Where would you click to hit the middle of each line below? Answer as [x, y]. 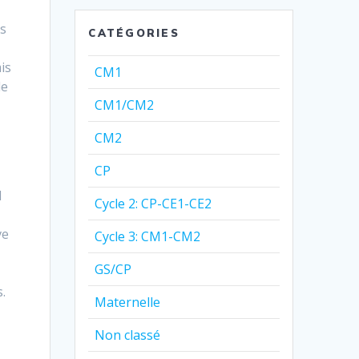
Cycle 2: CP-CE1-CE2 [153, 203]
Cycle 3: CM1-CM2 [148, 236]
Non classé [128, 335]
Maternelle [128, 302]
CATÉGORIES [134, 32]
